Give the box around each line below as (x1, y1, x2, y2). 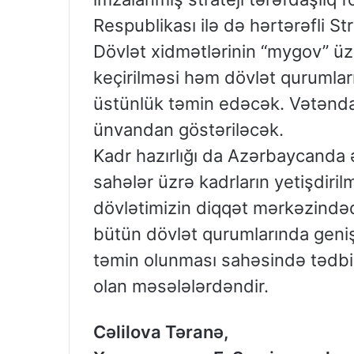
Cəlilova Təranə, (93, 322, 229, 343)
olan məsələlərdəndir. (93, 276, 269, 297)
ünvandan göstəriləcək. (93, 119, 284, 141)
